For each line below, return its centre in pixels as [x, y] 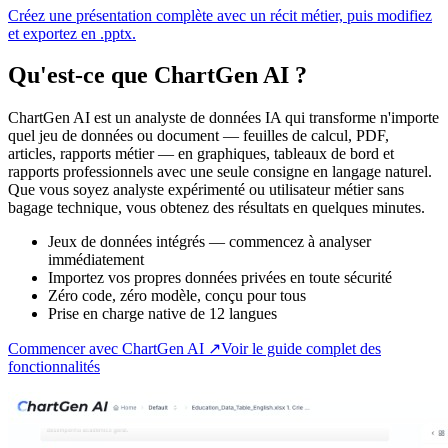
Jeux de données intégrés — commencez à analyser [209, 242]
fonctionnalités [54, 367]
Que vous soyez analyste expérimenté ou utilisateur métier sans [206, 190]
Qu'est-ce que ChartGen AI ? [157, 75]
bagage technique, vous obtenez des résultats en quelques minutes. [216, 208]
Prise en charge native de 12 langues [162, 314]
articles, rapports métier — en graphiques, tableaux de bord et [201, 154]
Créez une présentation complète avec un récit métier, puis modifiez [220, 15]
